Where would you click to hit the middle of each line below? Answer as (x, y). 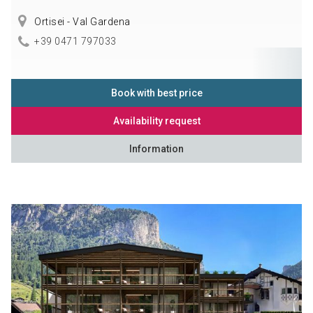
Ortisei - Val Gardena (81, 21)
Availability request (156, 121)
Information (156, 149)
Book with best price (156, 93)
